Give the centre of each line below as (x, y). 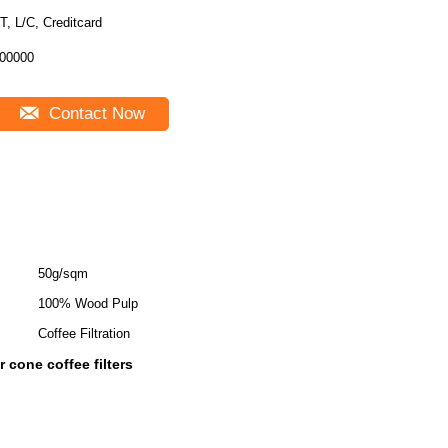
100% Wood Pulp (88, 303)
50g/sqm (63, 273)
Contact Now (94, 113)
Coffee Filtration (84, 333)
